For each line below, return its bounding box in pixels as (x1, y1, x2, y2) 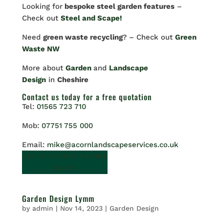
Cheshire (57, 75, 88, 85)
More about (22, 64, 66, 73)
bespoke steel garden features (62, 2, 175, 11)
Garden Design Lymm (22, 193, 94, 205)
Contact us (22, 91, 59, 103)
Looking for (22, 2, 63, 11)
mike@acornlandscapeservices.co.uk (46, 140, 178, 150)
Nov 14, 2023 (60, 204, 103, 213)
